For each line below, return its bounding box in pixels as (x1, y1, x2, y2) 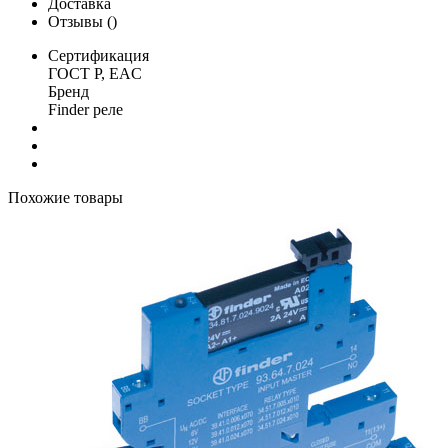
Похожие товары (8, 188, 123, 206)
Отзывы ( (48, 12, 112, 30)
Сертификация (48, 46, 149, 64)
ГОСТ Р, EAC (48, 64, 146, 82)
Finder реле (48, 100, 127, 118)
